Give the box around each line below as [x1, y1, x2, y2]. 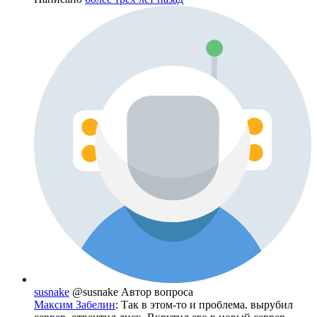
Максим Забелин [34, 299, 115, 311]
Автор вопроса [121, 286, 193, 299]
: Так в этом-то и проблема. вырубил [115, 299, 293, 311]
